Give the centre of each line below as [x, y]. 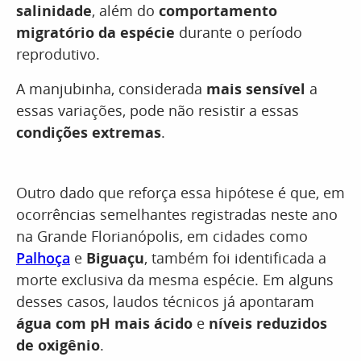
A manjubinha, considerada [111, 89]
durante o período [239, 32]
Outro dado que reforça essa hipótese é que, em [180, 193]
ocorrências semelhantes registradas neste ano [177, 214]
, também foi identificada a [235, 258]
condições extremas [89, 132]
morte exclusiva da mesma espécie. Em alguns [175, 280]
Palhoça [43, 258]
